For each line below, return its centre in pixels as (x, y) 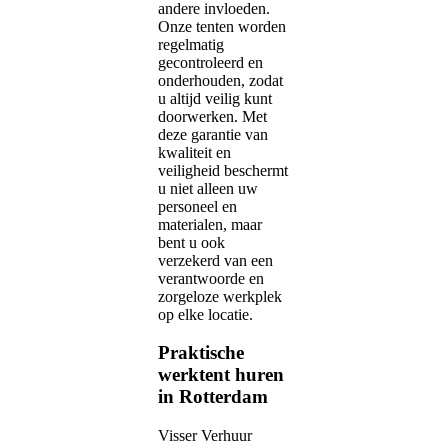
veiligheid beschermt (223, 170)
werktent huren (221, 375)
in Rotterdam (213, 397)
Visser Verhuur (205, 436)
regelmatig (191, 44)
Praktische (201, 353)
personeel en (197, 206)
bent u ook (191, 242)
